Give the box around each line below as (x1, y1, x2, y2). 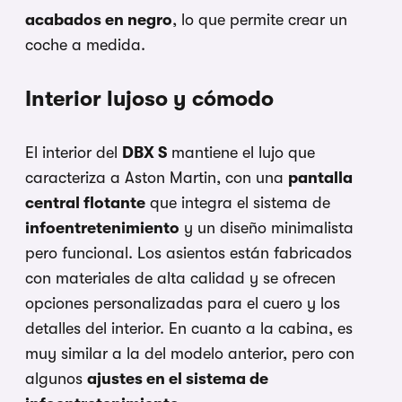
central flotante (25, 194, 145, 213)
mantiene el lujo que (167, 144, 315, 162)
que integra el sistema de (145, 194, 330, 213)
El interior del (25, 144, 122, 162)
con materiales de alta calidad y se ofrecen (25, 269, 336, 288)
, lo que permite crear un (172, 11, 347, 30)
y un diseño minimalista (179, 219, 354, 238)
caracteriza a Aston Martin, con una (25, 169, 288, 188)
